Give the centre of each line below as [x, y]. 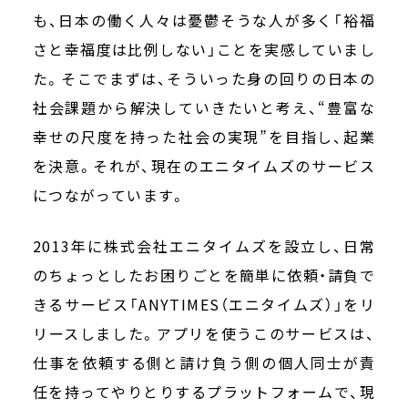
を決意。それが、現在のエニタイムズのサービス [204, 165]
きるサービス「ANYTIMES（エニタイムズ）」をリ [204, 304]
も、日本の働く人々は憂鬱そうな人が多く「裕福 [204, 20]
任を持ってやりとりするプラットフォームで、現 [204, 391]
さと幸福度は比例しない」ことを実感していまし [204, 49]
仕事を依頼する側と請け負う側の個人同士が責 [204, 362]
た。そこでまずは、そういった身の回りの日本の [204, 78]
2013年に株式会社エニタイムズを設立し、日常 [204, 245]
